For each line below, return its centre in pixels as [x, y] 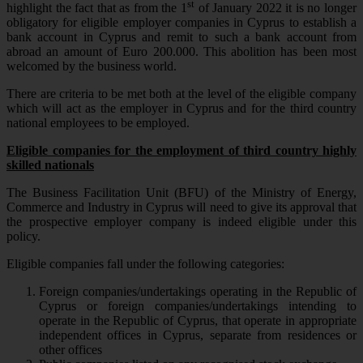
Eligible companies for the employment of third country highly [181, 151]
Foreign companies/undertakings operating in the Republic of [198, 292]
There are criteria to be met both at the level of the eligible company [181, 94]
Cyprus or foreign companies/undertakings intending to [198, 306]
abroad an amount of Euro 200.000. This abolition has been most [181, 52]
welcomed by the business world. [92, 66]
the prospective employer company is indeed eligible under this [181, 222]
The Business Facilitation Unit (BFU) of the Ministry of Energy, [181, 193]
